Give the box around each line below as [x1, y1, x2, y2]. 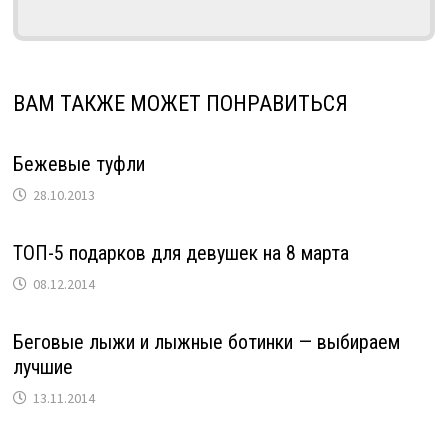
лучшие [12, 354, 73, 379]
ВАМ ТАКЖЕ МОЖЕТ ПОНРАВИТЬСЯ [12, 90, 348, 116]
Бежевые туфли [12, 151, 145, 176]
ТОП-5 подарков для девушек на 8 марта [12, 240, 349, 265]
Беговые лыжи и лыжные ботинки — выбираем [12, 329, 400, 354]
